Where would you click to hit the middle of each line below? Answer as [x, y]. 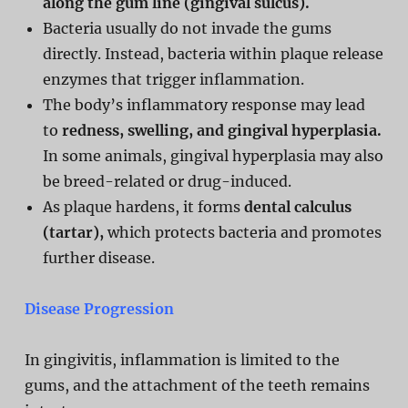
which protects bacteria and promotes [242, 232]
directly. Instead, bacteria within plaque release [213, 53]
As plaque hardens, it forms [143, 206]
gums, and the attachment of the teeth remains [197, 385]
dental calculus [297, 206]
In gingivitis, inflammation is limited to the [182, 359]
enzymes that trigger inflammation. [173, 79]
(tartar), [73, 232]
